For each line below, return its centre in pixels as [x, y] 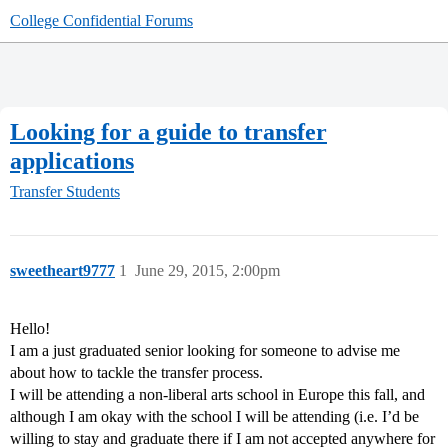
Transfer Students [65, 192]
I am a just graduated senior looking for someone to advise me [205, 351]
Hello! [30, 329]
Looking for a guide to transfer [168, 131]
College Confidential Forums [101, 20]
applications [72, 160]
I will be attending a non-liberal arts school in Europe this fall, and [217, 395]
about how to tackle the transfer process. [136, 373]
